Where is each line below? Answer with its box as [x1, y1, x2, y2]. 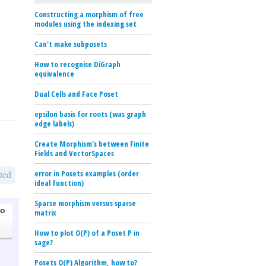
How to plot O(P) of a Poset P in [34, 227, 140, 238]
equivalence [34, 68, 74, 79]
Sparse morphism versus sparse [34, 197, 136, 208]
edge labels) [34, 118, 74, 129]
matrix [34, 207, 56, 218]
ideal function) [34, 177, 84, 188]
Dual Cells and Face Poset [34, 88, 118, 99]
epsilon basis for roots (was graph [34, 108, 146, 119]
